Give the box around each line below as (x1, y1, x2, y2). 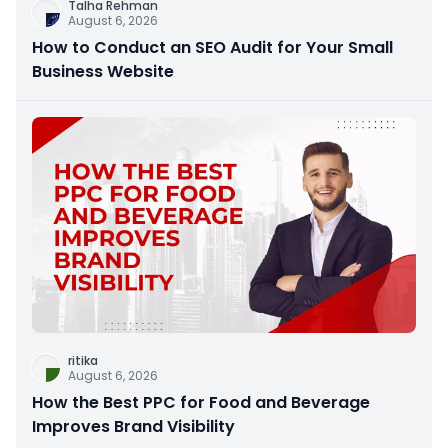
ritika (68, 351, 98, 369)
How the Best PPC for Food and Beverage (32, 390, 370, 414)
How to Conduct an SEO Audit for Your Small (32, 35, 393, 59)
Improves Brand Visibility (32, 414, 235, 438)
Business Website (32, 59, 174, 83)
